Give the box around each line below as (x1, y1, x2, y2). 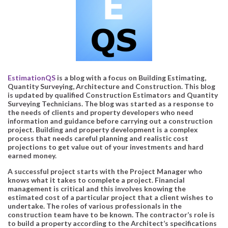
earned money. (8, 151, 56, 160)
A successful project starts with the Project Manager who (8, 166, 203, 176)
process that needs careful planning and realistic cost (8, 133, 188, 142)
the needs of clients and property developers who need (8, 107, 193, 117)
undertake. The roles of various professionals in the (8, 201, 182, 210)
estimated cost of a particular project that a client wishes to (8, 192, 213, 202)
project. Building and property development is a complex (8, 125, 198, 134)
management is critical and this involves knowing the (8, 184, 186, 193)
